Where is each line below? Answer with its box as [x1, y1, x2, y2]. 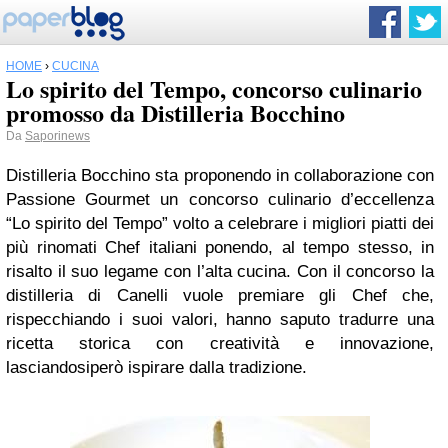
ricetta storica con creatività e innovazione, [6, 334, 434, 353]
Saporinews [25, 129, 90, 143]
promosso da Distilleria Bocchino [6, 95, 345, 130]
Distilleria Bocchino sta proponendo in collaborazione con [6, 166, 434, 185]
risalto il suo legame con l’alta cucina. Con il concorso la [6, 262, 434, 281]
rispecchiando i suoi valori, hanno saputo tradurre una [6, 310, 434, 329]
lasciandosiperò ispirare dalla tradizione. [6, 358, 307, 377]
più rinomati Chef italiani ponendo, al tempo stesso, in [6, 238, 434, 257]
